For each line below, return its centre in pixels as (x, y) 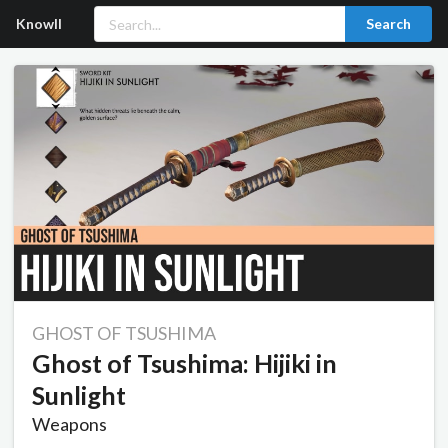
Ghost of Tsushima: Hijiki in (184, 363)
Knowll (39, 23)
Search (388, 23)
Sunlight (79, 395)
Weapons (69, 424)
